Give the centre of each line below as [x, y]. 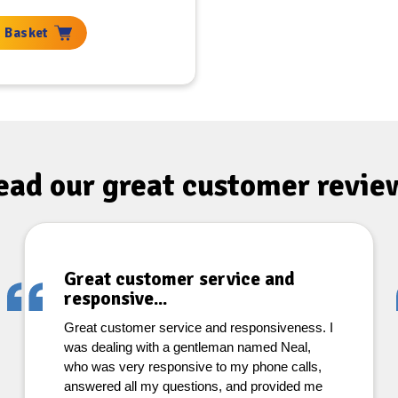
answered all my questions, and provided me [193, 386]
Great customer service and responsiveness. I [198, 327]
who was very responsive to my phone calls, [192, 366]
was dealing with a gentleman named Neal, [187, 347]
